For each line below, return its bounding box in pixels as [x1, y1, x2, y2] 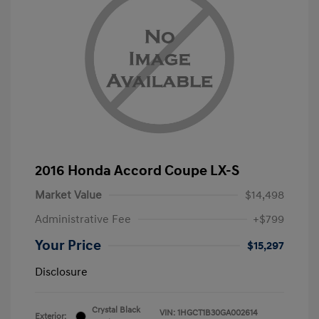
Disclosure [35, 264, 88, 279]
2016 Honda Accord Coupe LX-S [35, 162, 239, 179]
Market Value [35, 187, 102, 202]
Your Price [35, 236, 101, 254]
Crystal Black [92, 304, 140, 315]
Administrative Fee [35, 211, 131, 226]
